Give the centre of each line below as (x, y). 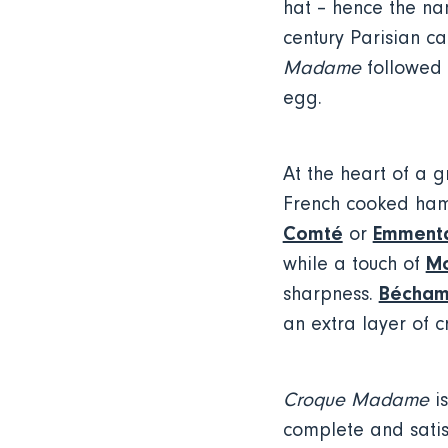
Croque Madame (355, 400)
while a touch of (354, 264)
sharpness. (330, 294)
